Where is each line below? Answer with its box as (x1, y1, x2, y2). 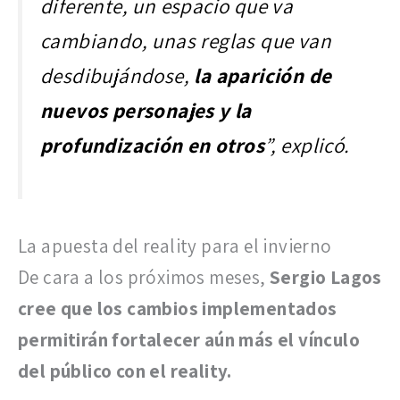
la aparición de (194, 62, 332, 90)
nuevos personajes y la (40, 96, 252, 125)
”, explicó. (264, 131, 350, 160)
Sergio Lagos (270, 264, 382, 289)
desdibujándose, (40, 62, 195, 90)
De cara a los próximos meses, (18, 264, 270, 289)
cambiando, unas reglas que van (40, 27, 331, 55)
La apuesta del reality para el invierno (18, 233, 332, 258)
